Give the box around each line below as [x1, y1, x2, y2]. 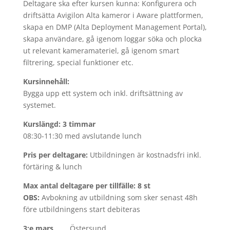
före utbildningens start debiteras [23, 204, 140, 214]
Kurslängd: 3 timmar [23, 119, 95, 129]
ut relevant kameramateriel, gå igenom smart [23, 46, 179, 55]
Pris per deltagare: [23, 150, 90, 160]
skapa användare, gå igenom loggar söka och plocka [23, 34, 202, 44]
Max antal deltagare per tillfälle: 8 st [23, 181, 150, 190]
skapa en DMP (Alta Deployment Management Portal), [23, 22, 207, 32]
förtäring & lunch [23, 162, 82, 171]
